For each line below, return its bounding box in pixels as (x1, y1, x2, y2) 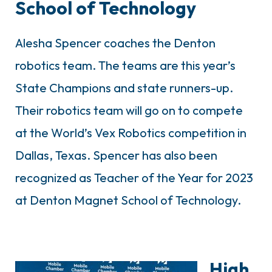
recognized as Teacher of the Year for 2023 (15, 169, 253, 185)
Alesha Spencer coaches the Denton (15, 35, 216, 50)
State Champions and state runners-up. (15, 80, 233, 95)
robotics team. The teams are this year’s (15, 57, 236, 73)
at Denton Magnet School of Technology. (15, 192, 241, 208)
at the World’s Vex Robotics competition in (15, 124, 246, 140)
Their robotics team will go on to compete (15, 102, 243, 118)
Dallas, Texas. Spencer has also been (15, 147, 217, 163)
